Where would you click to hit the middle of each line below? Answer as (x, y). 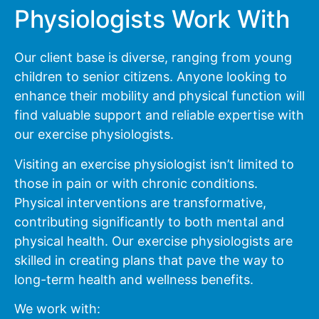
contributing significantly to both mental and (149, 221)
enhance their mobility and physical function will (159, 96)
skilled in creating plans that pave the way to (149, 260)
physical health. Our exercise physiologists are (153, 241)
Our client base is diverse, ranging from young (153, 58)
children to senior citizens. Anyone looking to (151, 77)
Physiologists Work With (152, 19)
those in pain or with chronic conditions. (136, 183)
